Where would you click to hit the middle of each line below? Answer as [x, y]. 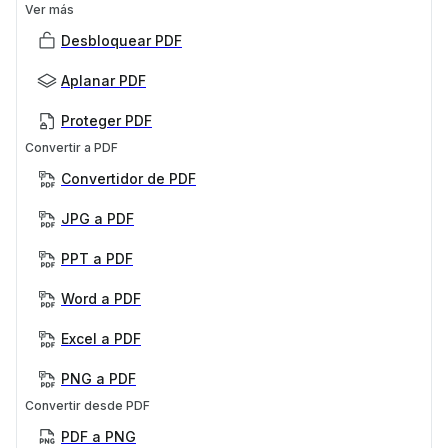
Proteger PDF [106, 120]
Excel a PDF [101, 338]
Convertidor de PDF [128, 178]
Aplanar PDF [103, 80]
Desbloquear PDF [121, 40]
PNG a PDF [98, 378]
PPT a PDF [97, 258]
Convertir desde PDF [87, 405]
